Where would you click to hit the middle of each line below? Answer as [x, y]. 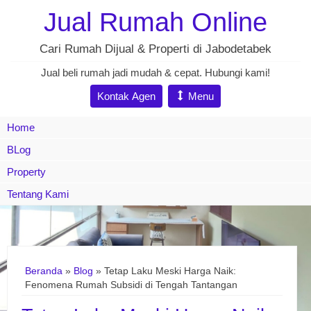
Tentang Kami [38, 194]
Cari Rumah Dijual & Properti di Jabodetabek [155, 49]
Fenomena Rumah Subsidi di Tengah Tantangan [131, 285]
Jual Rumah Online [155, 22]
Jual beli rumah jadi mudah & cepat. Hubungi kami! [155, 73]
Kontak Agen [126, 96]
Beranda [44, 271]
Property [26, 172]
